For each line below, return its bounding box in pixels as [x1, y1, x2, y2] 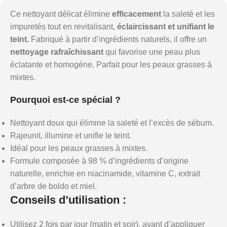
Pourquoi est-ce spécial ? [10, 95, 121, 105]
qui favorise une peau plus [103, 48, 200, 56]
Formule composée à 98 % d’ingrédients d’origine [10, 157, 188, 165]
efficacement [112, 10, 161, 18]
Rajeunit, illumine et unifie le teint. [10, 131, 131, 140]
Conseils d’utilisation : [10, 194, 126, 206]
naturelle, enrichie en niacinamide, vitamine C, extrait [10, 169, 200, 178]
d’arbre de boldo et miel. [10, 182, 97, 191]
